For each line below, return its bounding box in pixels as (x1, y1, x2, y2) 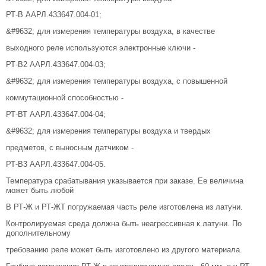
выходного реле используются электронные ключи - (6, 43, 195, 53)
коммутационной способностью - (6, 93, 123, 103)
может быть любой (6, 185, 74, 195)
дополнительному (6, 228, 71, 237)
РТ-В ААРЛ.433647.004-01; (6, 10, 102, 20)
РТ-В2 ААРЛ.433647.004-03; (6, 60, 106, 69)
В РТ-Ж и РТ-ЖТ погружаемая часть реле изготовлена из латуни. (6, 202, 243, 211)
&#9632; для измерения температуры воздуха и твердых (6, 126, 211, 136)
